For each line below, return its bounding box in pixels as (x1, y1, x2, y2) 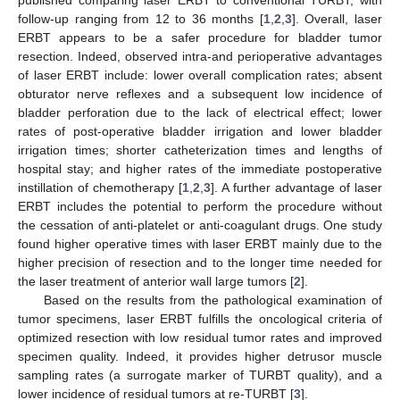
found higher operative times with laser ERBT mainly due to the (18, 237, 382, 252)
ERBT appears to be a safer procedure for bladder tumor (18, 30, 382, 46)
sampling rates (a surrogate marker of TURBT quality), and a (18, 368, 382, 383)
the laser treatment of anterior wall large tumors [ (18, 274, 294, 289)
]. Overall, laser (291, 12, 383, 27)
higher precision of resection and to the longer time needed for (18, 255, 382, 271)
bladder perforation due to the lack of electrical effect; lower (18, 105, 382, 121)
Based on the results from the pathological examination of (43, 293, 382, 308)
